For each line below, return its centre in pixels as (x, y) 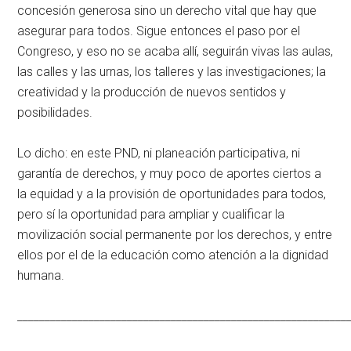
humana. (41, 275)
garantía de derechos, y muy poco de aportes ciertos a (170, 173)
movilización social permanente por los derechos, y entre (175, 234)
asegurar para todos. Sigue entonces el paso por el (159, 31)
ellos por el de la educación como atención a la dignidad (173, 255)
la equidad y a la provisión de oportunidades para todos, (172, 194)
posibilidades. (55, 112)
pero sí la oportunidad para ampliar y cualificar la (151, 214)
